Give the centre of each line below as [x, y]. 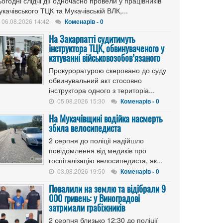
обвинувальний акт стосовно [95, 80]
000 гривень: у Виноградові [94, 198]
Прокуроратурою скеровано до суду [108, 70]
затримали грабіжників [87, 208]
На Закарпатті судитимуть [92, 39]
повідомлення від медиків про [98, 150]
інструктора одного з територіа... [102, 90]
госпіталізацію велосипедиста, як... [106, 160]
